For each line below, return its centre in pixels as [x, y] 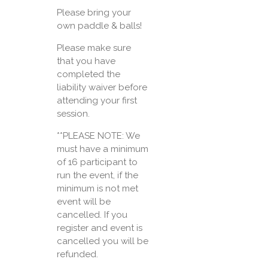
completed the [88, 74]
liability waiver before [102, 88]
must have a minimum [102, 149]
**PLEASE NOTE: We [98, 136]
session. [73, 114]
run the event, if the [97, 176]
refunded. [77, 255]
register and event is [99, 228]
